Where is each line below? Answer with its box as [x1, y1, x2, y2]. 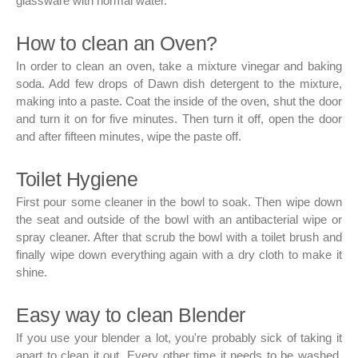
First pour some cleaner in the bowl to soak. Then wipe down [16, 195, 342, 209]
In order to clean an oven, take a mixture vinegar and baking [16, 59, 342, 74]
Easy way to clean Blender [16, 304, 245, 327]
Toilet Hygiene [16, 168, 137, 191]
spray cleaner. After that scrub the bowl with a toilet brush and [16, 230, 342, 245]
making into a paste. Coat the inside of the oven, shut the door [16, 94, 342, 109]
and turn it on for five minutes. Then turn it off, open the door [16, 112, 342, 126]
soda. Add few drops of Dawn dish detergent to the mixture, [16, 77, 342, 91]
